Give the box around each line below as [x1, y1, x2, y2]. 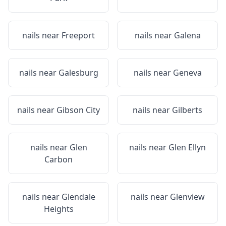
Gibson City [56, 104, 100, 116]
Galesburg [58, 67, 98, 78]
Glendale [61, 191, 95, 202]
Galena [174, 30, 201, 41]
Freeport [62, 30, 95, 41]
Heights [43, 203, 74, 214]
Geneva [173, 67, 202, 78]
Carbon [44, 154, 73, 165]
